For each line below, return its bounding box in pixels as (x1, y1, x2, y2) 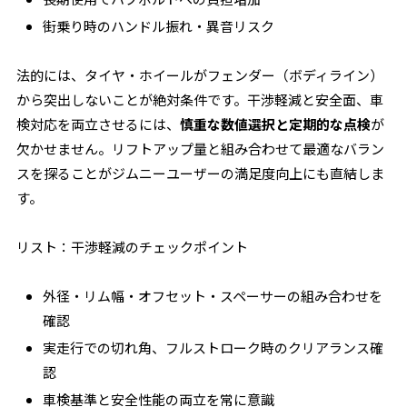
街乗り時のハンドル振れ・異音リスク (43, 16, 275, 35)
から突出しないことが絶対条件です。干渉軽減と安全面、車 (16, 90, 384, 109)
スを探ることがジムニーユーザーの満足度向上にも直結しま (16, 164, 385, 183)
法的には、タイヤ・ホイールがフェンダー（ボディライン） (16, 65, 384, 84)
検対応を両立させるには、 (16, 114, 181, 134)
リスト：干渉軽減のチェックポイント (16, 237, 249, 256)
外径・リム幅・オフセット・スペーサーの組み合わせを (43, 286, 383, 305)
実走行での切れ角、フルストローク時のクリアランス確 (43, 338, 384, 357)
